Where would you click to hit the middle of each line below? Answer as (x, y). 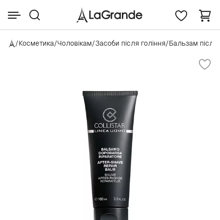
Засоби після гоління (130, 43)
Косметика (36, 43)
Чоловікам (75, 43)
